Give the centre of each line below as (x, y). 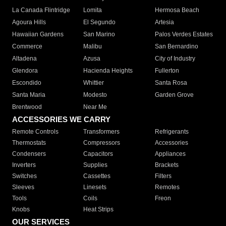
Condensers (29, 154)
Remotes (167, 187)
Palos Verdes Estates (184, 35)
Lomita (93, 10)
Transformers (102, 132)
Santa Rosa (171, 83)
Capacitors (98, 154)
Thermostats (29, 143)
